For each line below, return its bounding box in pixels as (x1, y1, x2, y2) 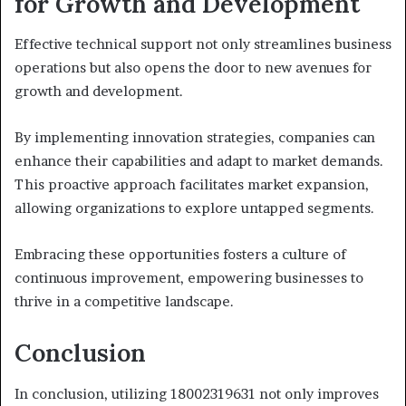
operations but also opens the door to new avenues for (14, 59, 372, 77)
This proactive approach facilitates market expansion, (14, 176, 369, 194)
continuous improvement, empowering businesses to (14, 269, 363, 287)
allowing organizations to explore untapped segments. (14, 199, 374, 217)
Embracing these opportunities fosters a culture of (14, 246, 346, 264)
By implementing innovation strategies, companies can (14, 129, 375, 147)
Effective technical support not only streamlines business (14, 35, 391, 53)
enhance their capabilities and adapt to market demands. (14, 152, 383, 170)
